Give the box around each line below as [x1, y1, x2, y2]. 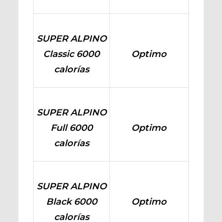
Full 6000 [50, 122, 93, 133]
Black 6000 [46, 196, 97, 207]
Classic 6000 [43, 49, 100, 59]
